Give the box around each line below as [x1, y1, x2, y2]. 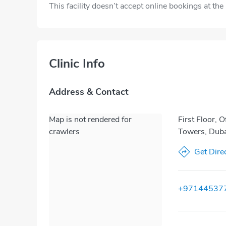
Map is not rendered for [49, 114, 132, 125]
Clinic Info [49, 55, 105, 72]
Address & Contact [49, 86, 129, 98]
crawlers [49, 126, 80, 137]
